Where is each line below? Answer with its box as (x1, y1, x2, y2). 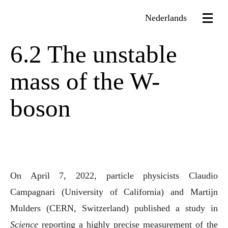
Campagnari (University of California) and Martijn (10, 187, 218, 197)
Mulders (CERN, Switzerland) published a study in (10, 203, 218, 213)
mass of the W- (10, 67, 160, 95)
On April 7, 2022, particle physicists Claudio (10, 170, 17, 181)
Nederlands (145, 12, 187, 23)
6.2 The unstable (10, 40, 177, 68)
